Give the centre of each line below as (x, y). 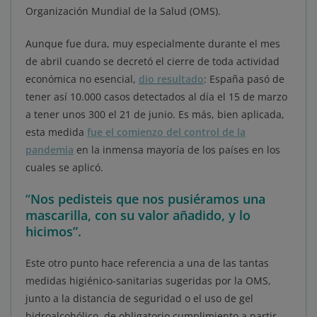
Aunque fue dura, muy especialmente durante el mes (153, 43)
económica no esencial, (82, 79)
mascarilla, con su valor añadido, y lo (138, 215)
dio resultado (171, 79)
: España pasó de (244, 79)
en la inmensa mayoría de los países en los (177, 149)
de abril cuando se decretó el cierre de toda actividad (152, 61)
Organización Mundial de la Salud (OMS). (123, 11)
